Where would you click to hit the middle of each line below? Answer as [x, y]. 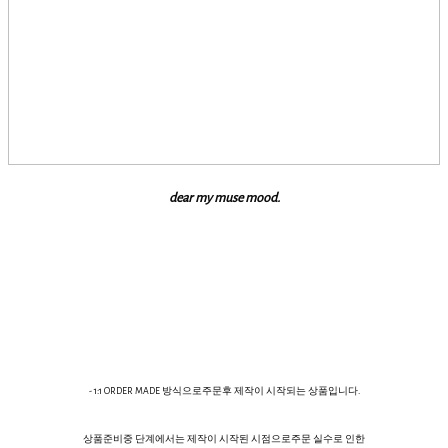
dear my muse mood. [224, 198]
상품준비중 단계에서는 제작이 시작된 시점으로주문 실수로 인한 [224, 439]
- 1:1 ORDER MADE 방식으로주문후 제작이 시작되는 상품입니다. [224, 391]
